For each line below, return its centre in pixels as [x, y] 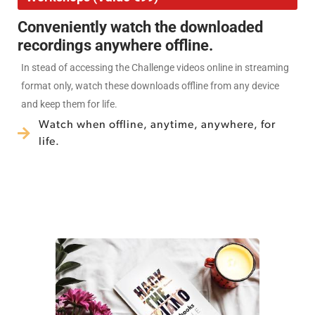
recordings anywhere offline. [115, 46]
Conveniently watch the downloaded [140, 27]
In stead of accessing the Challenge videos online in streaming [155, 68]
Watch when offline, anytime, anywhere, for [157, 126]
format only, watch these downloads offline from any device [150, 86]
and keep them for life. [69, 104]
